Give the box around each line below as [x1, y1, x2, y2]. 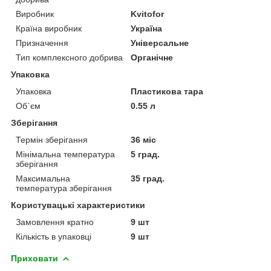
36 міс [131, 134, 157, 145]
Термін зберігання [16, 134, 88, 145]
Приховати [11, 253, 58, 263]
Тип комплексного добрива [16, 52, 123, 62]
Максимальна [16, 173, 70, 183]
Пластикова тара [131, 86, 204, 96]
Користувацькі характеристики [11, 200, 145, 210]
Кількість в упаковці [16, 231, 91, 241]
